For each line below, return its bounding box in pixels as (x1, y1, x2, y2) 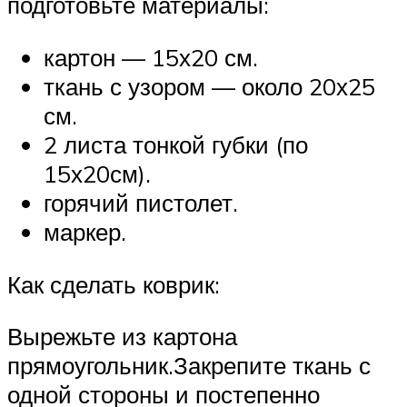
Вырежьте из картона (7, 322, 237, 352)
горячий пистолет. (44, 188, 238, 217)
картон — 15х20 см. (44, 43, 258, 72)
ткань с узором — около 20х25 (44, 72, 375, 101)
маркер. (44, 217, 126, 246)
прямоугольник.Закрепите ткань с (7, 351, 371, 381)
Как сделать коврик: (7, 269, 220, 299)
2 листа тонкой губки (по (44, 130, 308, 159)
